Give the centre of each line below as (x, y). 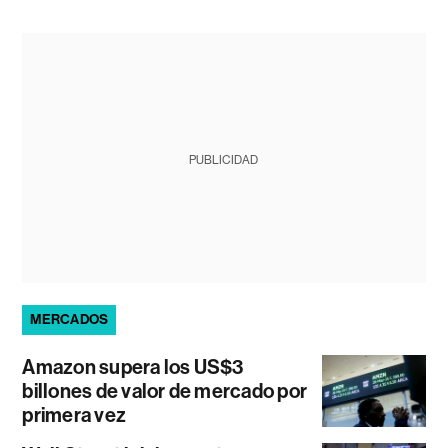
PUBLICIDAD (224, 160)
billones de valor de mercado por (165, 391)
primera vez (74, 415)
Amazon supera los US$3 (133, 367)
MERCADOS (69, 319)
